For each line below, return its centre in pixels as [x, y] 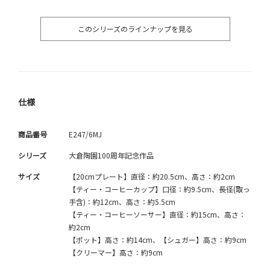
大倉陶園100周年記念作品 [111, 155]
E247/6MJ [85, 134]
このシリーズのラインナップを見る [135, 29]
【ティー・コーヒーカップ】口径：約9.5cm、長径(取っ [159, 189]
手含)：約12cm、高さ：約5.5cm [122, 202]
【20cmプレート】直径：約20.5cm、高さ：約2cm [152, 177]
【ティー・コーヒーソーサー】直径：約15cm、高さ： [157, 215]
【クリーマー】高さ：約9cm [116, 253]
